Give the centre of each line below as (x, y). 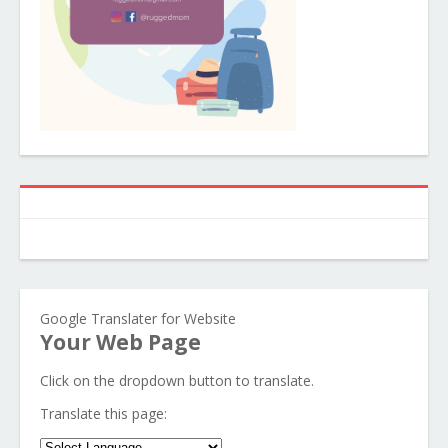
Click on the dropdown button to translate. (177, 380)
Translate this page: (103, 413)
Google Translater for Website (138, 318)
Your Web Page (120, 342)
